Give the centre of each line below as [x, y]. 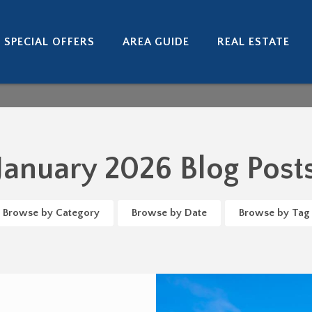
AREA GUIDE [156, 41]
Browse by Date [169, 213]
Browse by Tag [274, 213]
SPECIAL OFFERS [49, 41]
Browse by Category [51, 213]
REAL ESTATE [253, 41]
